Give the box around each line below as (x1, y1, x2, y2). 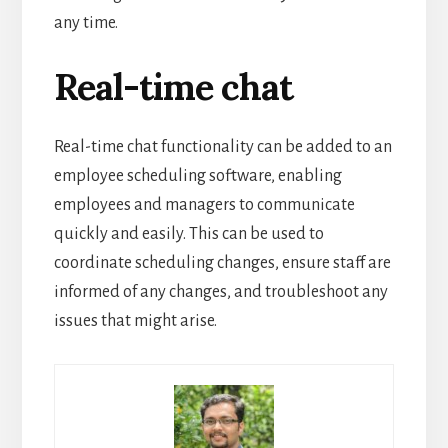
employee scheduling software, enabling (53, 166, 342, 185)
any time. (53, 13, 118, 32)
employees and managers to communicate (53, 195, 355, 214)
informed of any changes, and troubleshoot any (53, 282, 388, 301)
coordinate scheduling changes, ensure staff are (53, 253, 391, 272)
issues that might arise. (53, 311, 217, 330)
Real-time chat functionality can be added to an (53, 137, 392, 156)
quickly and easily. (53, 224, 189, 243)
